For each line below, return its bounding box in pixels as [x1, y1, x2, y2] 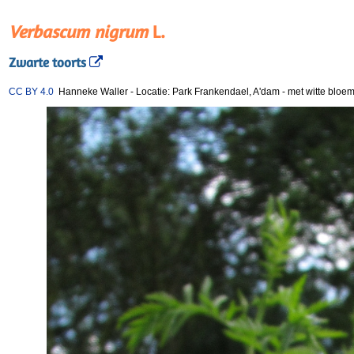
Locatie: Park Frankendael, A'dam [136, 86, 282, 97]
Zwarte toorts [9, 55, 86, 71]
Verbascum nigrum [9, 21, 148, 42]
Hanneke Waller [54, 86, 128, 97]
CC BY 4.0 [9, 86, 54, 97]
